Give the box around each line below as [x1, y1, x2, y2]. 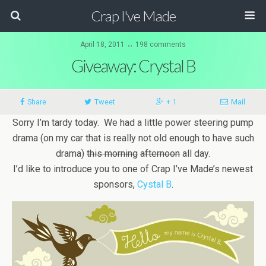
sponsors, [93, 179, 137, 190]
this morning [87, 148, 138, 159]
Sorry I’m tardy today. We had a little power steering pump [12, 117, 254, 128]
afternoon [140, 148, 180, 159]
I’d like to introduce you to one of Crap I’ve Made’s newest [13, 163, 253, 175]
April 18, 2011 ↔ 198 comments [80, 40, 186, 49]
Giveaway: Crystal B [71, 56, 195, 76]
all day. [180, 148, 210, 159]
